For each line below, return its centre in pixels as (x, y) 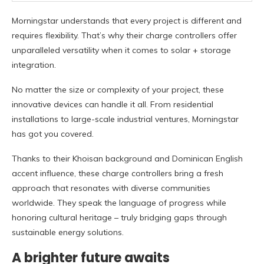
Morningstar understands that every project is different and (127, 21)
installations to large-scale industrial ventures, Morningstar (125, 119)
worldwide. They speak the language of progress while (119, 203)
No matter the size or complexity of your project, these (118, 90)
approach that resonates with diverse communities (111, 188)
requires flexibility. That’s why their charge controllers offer (124, 36)
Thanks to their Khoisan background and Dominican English (127, 159)
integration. (34, 65)
